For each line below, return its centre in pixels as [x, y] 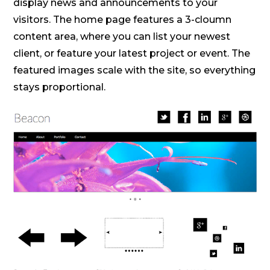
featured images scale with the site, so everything [135, 70]
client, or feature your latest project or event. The [132, 53]
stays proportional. [60, 87]
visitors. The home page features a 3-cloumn [123, 19]
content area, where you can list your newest [122, 36]
